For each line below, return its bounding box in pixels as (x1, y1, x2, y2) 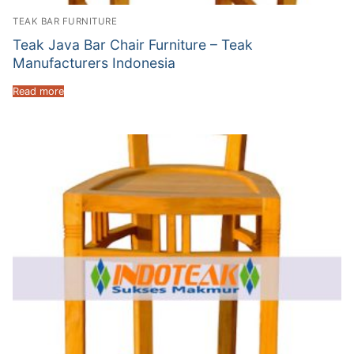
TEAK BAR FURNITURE (13, 15, 117, 27)
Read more (13, 85, 64, 98)
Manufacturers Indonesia (13, 54, 175, 71)
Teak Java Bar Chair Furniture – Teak (13, 36, 253, 53)
